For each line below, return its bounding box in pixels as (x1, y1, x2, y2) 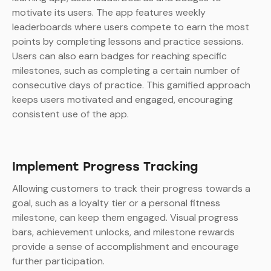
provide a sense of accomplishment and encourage (12, 240, 239, 253)
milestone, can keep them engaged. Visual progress (12, 211, 238, 224)
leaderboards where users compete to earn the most (12, 21, 249, 34)
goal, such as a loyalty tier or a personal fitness (12, 197, 220, 210)
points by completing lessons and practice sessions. (12, 35, 243, 48)
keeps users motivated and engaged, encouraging (12, 93, 233, 106)
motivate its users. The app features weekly (12, 6, 206, 19)
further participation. (12, 255, 105, 268)
